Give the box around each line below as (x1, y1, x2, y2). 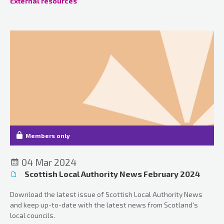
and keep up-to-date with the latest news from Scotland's (10, 200, 198, 209)
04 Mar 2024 (19, 156, 76, 168)
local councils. (10, 210, 55, 219)
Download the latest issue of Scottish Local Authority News (10, 189, 202, 198)
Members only (25, 131, 70, 139)
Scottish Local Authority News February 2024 (23, 168, 200, 178)
